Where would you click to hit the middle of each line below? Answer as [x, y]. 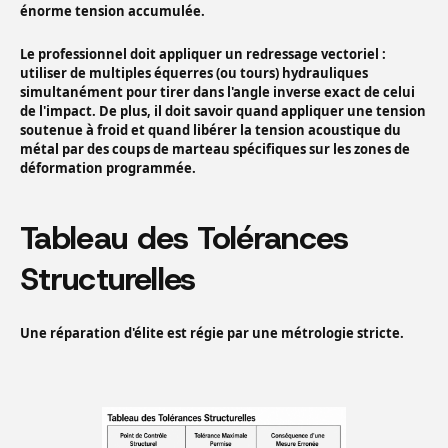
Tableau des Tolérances [184, 238]
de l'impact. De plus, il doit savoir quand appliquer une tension [223, 111]
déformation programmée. [108, 168]
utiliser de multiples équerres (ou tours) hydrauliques [194, 73]
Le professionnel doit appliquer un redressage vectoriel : [203, 54]
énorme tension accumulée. [112, 11]
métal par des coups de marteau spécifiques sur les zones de [215, 149]
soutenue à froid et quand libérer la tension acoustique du [210, 130]
